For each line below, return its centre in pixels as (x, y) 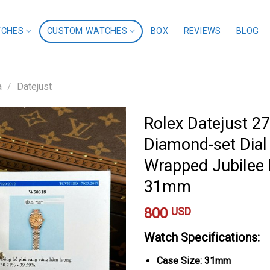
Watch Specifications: (202, 237)
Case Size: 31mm (193, 260)
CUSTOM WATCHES (87, 31)
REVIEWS (202, 31)
